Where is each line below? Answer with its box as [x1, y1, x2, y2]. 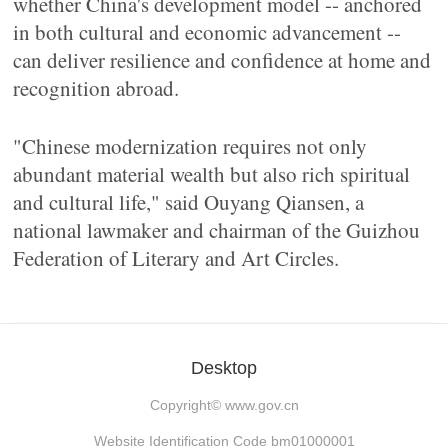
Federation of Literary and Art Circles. [13, 244, 340, 272]
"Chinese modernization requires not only [13, 132, 368, 160]
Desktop [191, 358, 257, 378]
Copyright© [149, 397, 225, 413]
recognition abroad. [13, 74, 180, 102]
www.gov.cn [224, 397, 299, 413]
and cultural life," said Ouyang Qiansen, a [13, 188, 365, 216]
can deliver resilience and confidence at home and [13, 46, 432, 74]
